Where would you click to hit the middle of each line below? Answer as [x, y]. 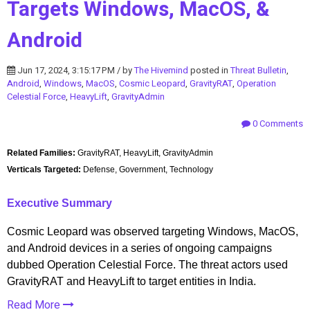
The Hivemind [161, 70]
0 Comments [277, 123]
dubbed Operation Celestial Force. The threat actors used [147, 264]
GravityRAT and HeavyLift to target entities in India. [131, 281]
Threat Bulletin [258, 70]
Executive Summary [60, 203]
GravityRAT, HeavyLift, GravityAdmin [145, 153]
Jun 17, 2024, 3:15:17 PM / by [75, 70]
